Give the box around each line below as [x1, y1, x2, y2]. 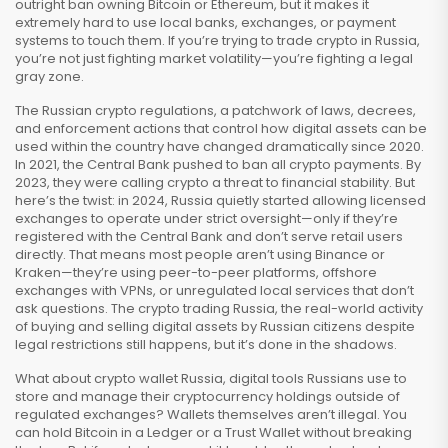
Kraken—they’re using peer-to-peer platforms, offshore [15, 263, 377, 282]
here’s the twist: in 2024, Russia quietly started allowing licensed [15, 191, 426, 210]
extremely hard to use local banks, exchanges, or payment [15, 13, 396, 32]
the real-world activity [281, 299, 423, 318]
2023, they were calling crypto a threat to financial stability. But [15, 173, 415, 192]
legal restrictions [15, 335, 123, 354]
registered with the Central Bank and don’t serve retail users [15, 227, 403, 246]
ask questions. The [15, 299, 138, 318]
